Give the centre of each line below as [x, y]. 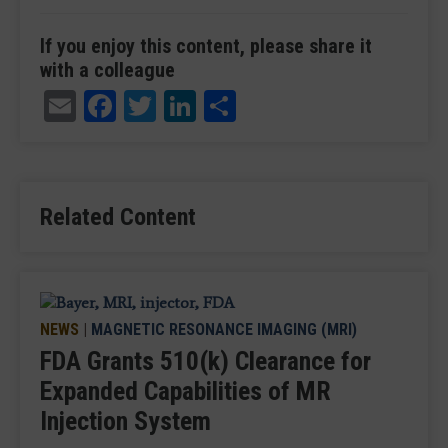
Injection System [125, 420]
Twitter [205, 102]
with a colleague [107, 70]
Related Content [118, 216]
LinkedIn [258, 102]
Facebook [180, 102]
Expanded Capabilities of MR [185, 390]
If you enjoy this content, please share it [206, 46]
